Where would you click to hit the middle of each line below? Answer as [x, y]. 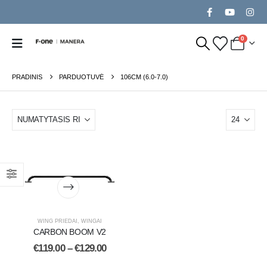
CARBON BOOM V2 [70, 232]
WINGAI [91, 221]
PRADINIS [27, 77]
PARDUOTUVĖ [81, 77]
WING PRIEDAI [58, 221]
